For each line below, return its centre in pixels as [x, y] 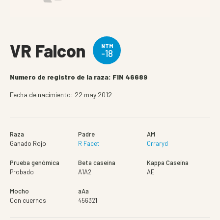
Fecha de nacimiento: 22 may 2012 [61, 95]
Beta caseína [97, 163]
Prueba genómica [35, 163]
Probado [22, 172]
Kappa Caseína [167, 163]
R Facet [89, 143]
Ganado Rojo [28, 143]
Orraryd [157, 143]
